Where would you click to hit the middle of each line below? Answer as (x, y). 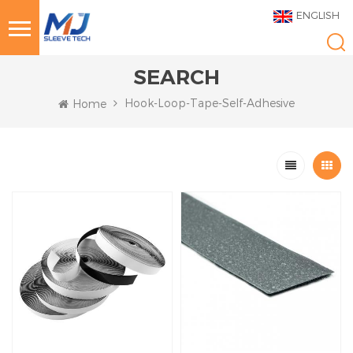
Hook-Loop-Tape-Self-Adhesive (210, 103)
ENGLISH (318, 15)
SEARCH (176, 77)
